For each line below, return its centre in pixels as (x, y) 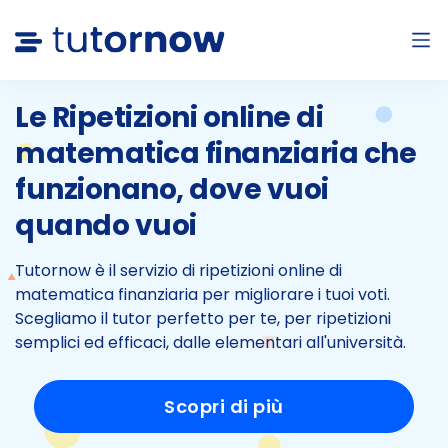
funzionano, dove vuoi (172, 189)
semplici (47, 342)
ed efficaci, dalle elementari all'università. (243, 342)
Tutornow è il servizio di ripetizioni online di (178, 270)
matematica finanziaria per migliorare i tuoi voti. (202, 294)
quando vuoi (106, 225)
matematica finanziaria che (215, 153)
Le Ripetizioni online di (169, 117)
